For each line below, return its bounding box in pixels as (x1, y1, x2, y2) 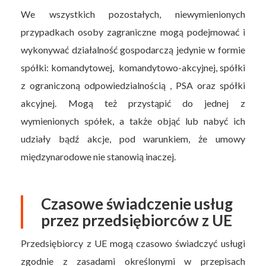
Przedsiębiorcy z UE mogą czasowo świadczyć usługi (21, 237, 245, 249)
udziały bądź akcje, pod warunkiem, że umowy (21, 132, 245, 144)
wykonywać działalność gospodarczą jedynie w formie (21, 43, 245, 55)
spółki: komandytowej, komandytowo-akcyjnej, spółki (21, 61, 245, 73)
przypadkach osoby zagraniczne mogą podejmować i (21, 26, 245, 37)
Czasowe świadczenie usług (41, 194, 233, 213)
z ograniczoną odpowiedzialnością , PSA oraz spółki (21, 79, 245, 91)
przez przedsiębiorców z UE (41, 210, 236, 230)
